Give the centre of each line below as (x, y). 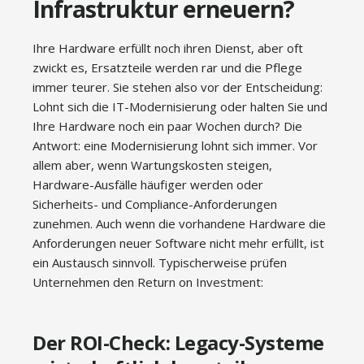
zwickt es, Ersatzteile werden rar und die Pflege (167, 68)
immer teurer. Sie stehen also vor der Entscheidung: (178, 87)
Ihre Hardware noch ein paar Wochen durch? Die (167, 126)
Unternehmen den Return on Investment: (148, 282)
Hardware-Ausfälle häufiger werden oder (148, 185)
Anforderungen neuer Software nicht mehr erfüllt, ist (178, 243)
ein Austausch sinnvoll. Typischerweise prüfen (160, 263)
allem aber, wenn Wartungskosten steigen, (152, 165)
